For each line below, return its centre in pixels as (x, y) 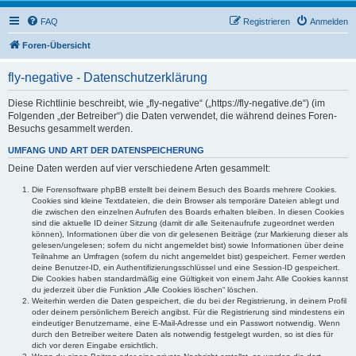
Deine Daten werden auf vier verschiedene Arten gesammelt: (139, 169)
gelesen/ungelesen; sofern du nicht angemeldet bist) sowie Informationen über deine (188, 246)
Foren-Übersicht (56, 45)
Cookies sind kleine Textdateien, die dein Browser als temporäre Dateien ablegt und (186, 201)
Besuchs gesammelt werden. (70, 129)
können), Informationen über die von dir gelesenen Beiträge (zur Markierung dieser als (190, 234)
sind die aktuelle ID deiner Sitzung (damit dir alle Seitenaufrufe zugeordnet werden (183, 223)
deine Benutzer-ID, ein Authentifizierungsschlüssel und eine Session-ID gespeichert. (186, 268)
